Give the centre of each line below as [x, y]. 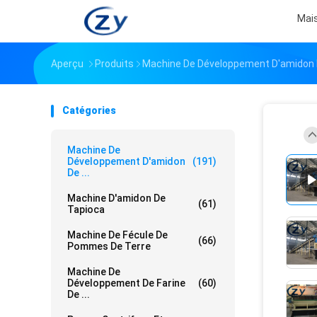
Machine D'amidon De [116, 198]
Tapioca [86, 209]
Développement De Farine [126, 283]
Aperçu [67, 64]
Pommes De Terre [109, 246]
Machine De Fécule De [117, 235]
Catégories [89, 110]
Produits [114, 64]
